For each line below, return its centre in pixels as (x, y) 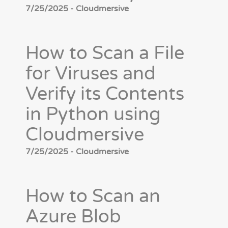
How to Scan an (93, 196)
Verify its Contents (105, 94)
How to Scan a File (105, 53)
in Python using (93, 115)
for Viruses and (91, 74)
